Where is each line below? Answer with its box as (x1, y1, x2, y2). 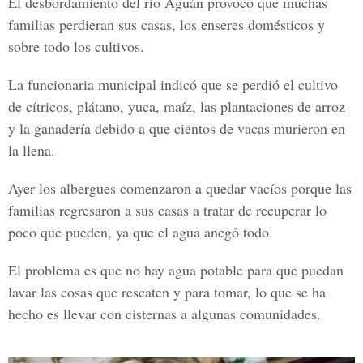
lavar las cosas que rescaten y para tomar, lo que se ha (8, 282, 326, 301)
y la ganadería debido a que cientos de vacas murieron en (8, 118, 345, 138)
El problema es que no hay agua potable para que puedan (8, 260, 344, 280)
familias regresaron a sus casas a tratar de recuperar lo (8, 200, 327, 220)
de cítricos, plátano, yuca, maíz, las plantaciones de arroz (8, 96, 345, 116)
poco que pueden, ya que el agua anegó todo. (8, 222, 273, 241)
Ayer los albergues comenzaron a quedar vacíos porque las (8, 178, 352, 198)
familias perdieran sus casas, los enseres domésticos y (8, 15, 325, 34)
